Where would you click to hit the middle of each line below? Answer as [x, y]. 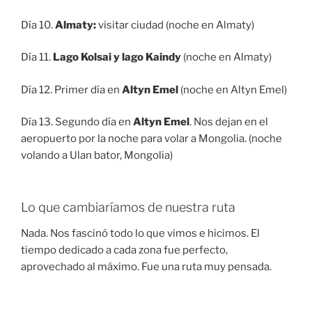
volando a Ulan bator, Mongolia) [97, 156]
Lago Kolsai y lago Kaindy [117, 57]
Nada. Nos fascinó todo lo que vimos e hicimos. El [140, 234]
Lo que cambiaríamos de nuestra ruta [128, 207]
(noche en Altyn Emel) [234, 89]
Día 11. [37, 57]
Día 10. [38, 25]
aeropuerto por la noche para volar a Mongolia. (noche [151, 139]
